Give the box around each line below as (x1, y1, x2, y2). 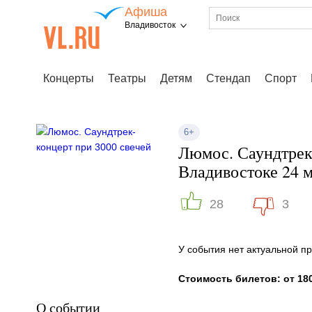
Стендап (206, 72, 251, 84)
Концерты (43, 72, 94, 84)
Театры (108, 72, 146, 84)
